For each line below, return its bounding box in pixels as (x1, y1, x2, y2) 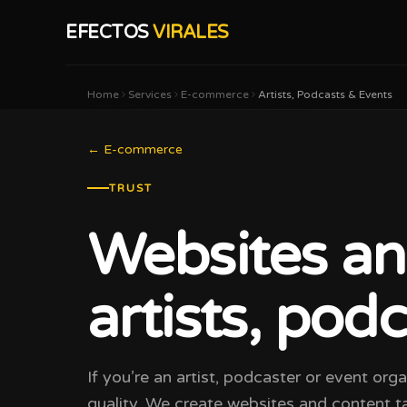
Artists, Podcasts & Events (258, 88, 392, 101)
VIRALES (153, 21, 229, 44)
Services (128, 88, 172, 101)
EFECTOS (65, 21, 153, 44)
